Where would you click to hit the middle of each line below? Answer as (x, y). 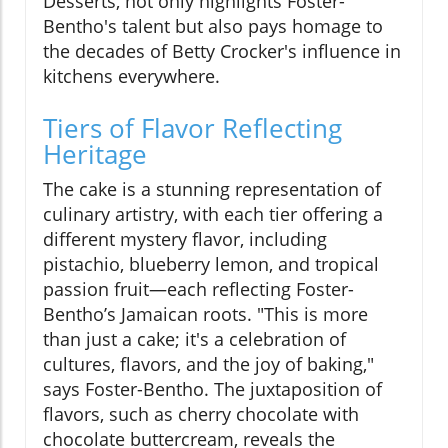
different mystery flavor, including (185, 239)
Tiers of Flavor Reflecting (192, 128)
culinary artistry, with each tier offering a (213, 214)
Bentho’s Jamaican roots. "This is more (205, 314)
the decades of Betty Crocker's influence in (222, 51)
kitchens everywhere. (131, 76)
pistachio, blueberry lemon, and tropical (211, 264)
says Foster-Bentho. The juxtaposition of (212, 389)
